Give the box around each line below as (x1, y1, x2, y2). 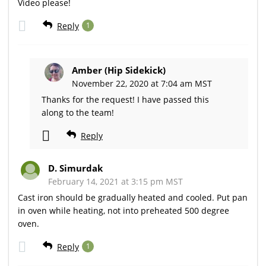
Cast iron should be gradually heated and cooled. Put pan (18, 191, 248, 203)
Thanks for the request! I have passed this (42, 93, 209, 105)
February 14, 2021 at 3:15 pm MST (48, 175, 183, 187)
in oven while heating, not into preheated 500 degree (18, 204, 229, 216)
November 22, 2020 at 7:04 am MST (72, 77, 212, 89)
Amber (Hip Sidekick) (72, 64, 166, 76)
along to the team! (42, 106, 114, 118)
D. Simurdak (48, 161, 103, 174)
